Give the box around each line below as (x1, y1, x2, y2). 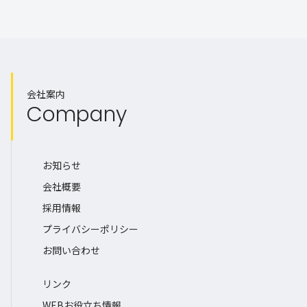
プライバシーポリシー (42, 222, 138, 236)
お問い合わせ (42, 243, 100, 258)
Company (27, 100, 127, 130)
